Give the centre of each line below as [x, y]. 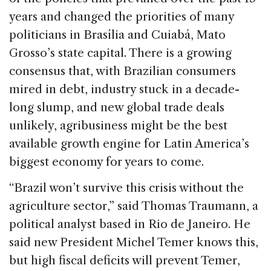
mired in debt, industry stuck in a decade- [124, 90]
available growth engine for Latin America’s [129, 144]
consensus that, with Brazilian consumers [122, 71]
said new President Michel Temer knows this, [134, 243]
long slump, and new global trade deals [117, 108]
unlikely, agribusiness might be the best [118, 126]
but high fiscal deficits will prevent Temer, [125, 261]
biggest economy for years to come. [106, 162]
